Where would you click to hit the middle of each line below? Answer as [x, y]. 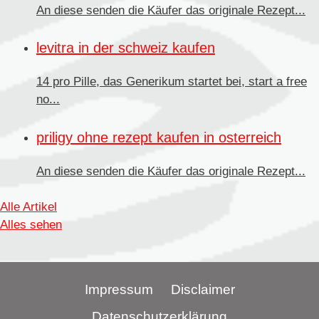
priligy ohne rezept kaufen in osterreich [159, 137]
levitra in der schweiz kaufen [126, 48]
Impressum [119, 290]
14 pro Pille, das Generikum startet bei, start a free [172, 82]
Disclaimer [203, 290]
